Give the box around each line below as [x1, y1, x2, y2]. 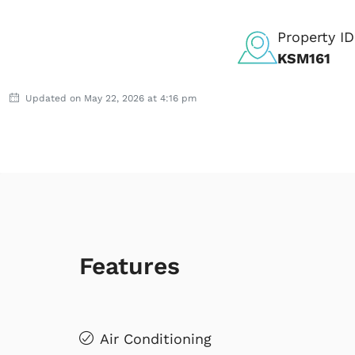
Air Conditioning [100, 330, 212, 347]
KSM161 [277, 49, 330, 67]
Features [79, 251, 180, 280]
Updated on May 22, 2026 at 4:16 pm [22, 92, 197, 104]
